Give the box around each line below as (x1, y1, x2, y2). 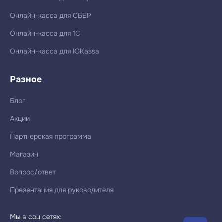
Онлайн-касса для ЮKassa (10, 46, 99, 55)
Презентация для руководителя (10, 185, 113, 194)
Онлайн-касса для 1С (10, 28, 80, 38)
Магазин (10, 149, 38, 159)
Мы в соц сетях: (10, 212, 61, 221)
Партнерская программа (10, 131, 91, 141)
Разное (10, 73, 42, 85)
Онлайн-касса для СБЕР (10, 10, 91, 20)
